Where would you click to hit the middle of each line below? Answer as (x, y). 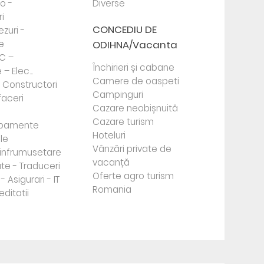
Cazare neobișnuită (136, 108)
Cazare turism (123, 122)
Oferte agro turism (133, 176)
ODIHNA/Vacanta (135, 45)
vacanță (111, 162)
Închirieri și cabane (134, 67)
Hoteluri (109, 135)
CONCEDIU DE (125, 29)
